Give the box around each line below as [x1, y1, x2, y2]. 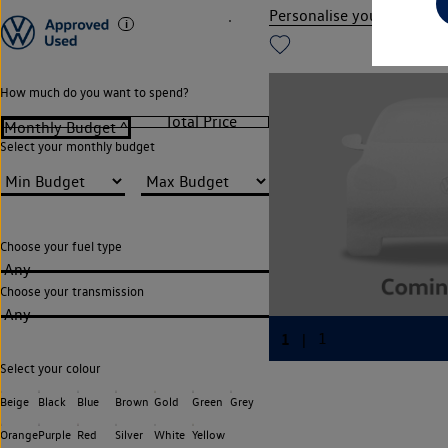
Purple [38, 426, 72, 442]
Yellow [191, 426, 225, 442]
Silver [115, 426, 144, 442]
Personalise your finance [268, 6, 439, 25]
